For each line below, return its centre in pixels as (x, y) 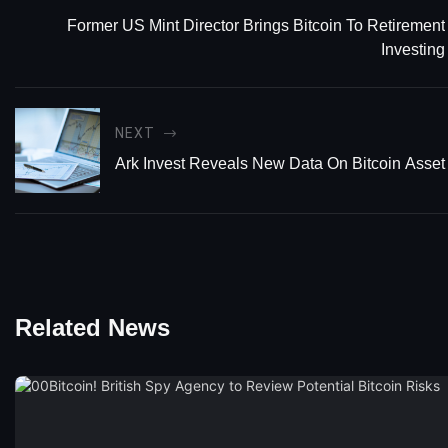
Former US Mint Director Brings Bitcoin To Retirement (256, 25)
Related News (92, 328)
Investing (413, 49)
